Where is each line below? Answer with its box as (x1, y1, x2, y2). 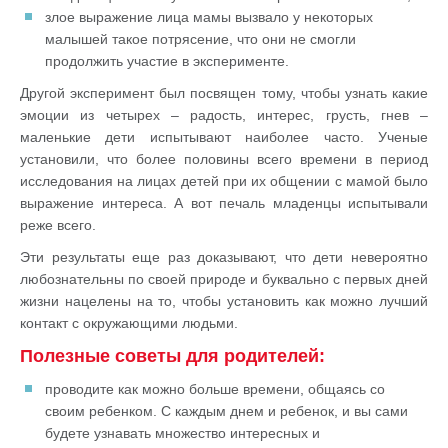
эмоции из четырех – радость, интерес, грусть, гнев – (20, 107, 428, 123)
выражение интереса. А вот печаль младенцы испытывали (20, 195, 428, 211)
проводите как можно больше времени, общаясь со (45, 381, 385, 397)
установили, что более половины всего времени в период (20, 151, 428, 167)
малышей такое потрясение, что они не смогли (45, 31, 356, 47)
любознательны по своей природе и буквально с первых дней (20, 271, 428, 287)
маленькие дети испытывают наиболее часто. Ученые (20, 129, 428, 145)
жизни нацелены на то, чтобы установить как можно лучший (20, 293, 428, 309)
